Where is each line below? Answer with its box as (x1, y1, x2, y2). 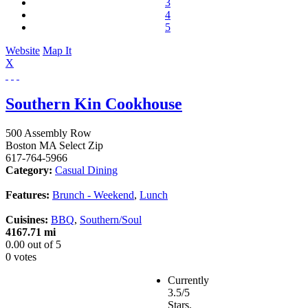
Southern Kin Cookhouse (5, 95, 182, 113)
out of (25, 239, 56, 251)
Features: (5, 189, 49, 201)
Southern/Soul (80, 214, 142, 226)
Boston (5, 140, 36, 152)
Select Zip (59, 140, 103, 152)
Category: (5, 164, 52, 177)
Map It (43, 44, 71, 56)
